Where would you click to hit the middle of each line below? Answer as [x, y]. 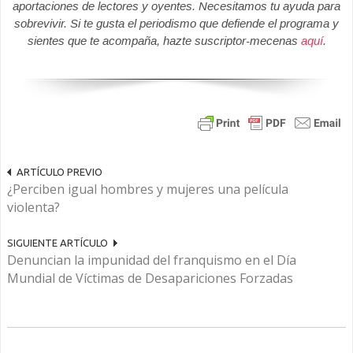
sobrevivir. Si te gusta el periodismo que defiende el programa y [176, 24]
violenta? [33, 208]
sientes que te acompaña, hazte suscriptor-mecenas [164, 41]
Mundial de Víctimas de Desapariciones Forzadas [150, 279]
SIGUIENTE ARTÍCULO [58, 243]
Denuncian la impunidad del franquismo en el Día [152, 260]
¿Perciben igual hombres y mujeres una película [148, 190]
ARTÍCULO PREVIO [59, 172]
